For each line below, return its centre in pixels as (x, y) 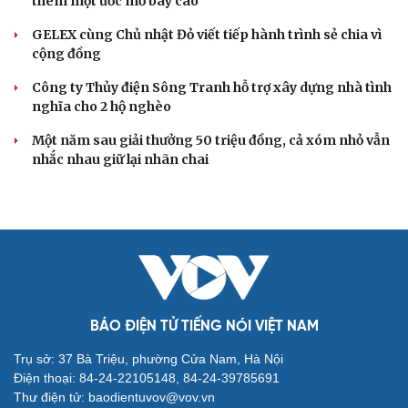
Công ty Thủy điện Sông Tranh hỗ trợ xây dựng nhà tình (212, 87)
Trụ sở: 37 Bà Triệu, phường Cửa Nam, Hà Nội (148, 358)
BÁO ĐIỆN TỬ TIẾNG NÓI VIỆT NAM (204, 326)
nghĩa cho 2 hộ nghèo (102, 106)
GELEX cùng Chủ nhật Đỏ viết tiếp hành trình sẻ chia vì (207, 34)
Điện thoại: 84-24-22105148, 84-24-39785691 (147, 377)
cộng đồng (66, 53)
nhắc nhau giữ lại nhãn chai (120, 159)
